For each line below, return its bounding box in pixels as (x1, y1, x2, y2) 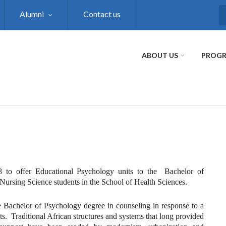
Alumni (20, 9, 44, 19)
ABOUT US (142, 51, 178, 60)
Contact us (83, 9, 121, 19)
